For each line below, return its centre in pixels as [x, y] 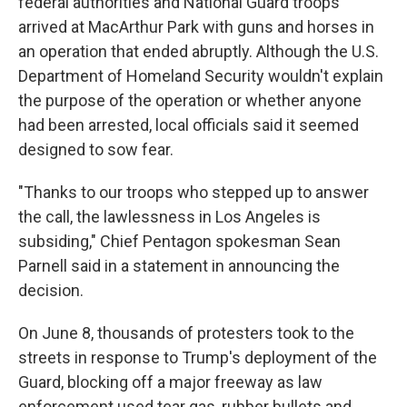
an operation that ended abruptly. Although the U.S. [199, 51]
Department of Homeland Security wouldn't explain [201, 76]
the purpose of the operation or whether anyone [190, 100]
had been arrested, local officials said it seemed [189, 125]
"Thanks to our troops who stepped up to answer [194, 192]
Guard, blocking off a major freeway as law [170, 382]
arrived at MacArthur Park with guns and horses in [196, 27]
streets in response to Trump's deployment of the [198, 357]
